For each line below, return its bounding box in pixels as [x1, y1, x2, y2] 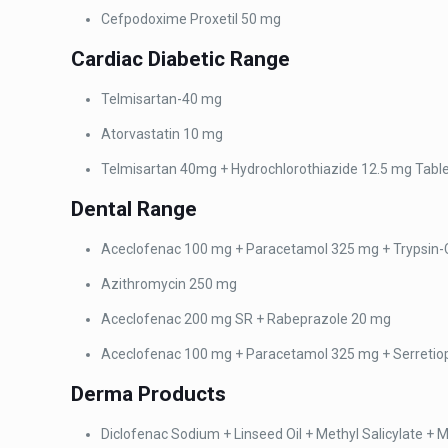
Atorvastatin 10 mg [101, 126, 224, 142]
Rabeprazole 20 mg [267, 311, 392, 327]
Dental [71, 197, 138, 221]
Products [138, 382, 227, 406]
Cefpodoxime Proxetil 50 [101, 11, 261, 27]
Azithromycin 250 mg [101, 276, 238, 292]
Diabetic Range [148, 47, 291, 71]
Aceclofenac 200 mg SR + [101, 311, 268, 327]
